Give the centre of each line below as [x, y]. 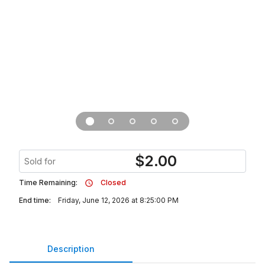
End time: [35, 200]
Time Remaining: [48, 182]
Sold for [40, 161]
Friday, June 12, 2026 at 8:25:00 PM [118, 200]
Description [71, 248]
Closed [113, 182]
